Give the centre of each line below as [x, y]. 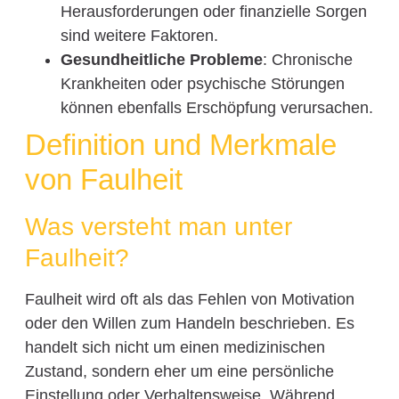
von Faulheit [103, 180]
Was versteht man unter [158, 227]
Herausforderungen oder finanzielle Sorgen [213, 12]
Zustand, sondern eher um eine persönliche [179, 372]
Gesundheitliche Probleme [161, 60]
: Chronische [307, 60]
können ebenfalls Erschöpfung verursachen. [216, 108]
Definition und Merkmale [180, 145]
